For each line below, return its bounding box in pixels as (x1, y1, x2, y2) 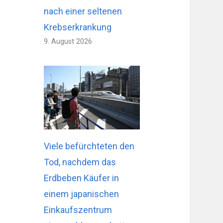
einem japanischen (44, 188, 119, 199)
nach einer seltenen (44, 5, 122, 16)
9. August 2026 (44, 37, 93, 46)
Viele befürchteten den (44, 140, 135, 151)
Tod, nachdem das (44, 156, 116, 167)
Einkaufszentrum (44, 204, 112, 215)
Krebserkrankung (44, 21, 112, 32)
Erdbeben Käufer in (44, 172, 119, 183)
